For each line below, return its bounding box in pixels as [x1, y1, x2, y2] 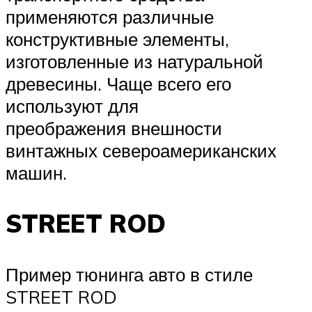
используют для [6, 95, 139, 118]
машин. [6, 162, 67, 185]
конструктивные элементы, [6, 28, 229, 51]
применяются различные [6, 6, 214, 29]
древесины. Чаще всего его [6, 72, 231, 95]
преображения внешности [6, 117, 222, 140]
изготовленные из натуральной [6, 50, 263, 73]
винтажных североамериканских [6, 139, 276, 162]
